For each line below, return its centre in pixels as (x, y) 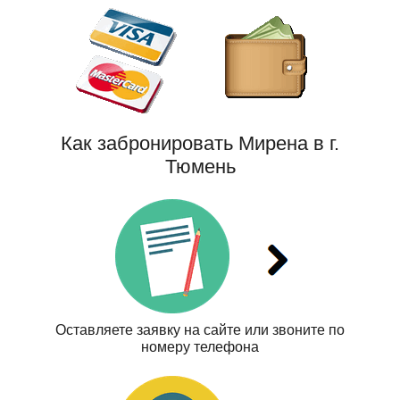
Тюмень (200, 167)
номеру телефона (200, 347)
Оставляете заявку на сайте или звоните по (200, 330)
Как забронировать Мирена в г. (200, 144)
